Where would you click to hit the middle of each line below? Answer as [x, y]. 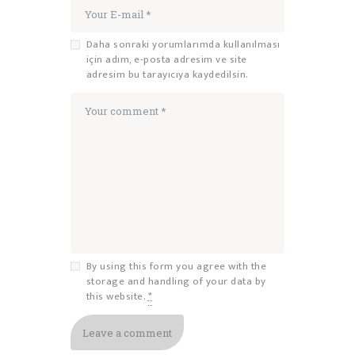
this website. [117, 296]
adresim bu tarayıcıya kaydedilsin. [167, 75]
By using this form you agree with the [176, 266]
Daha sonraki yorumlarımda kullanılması [183, 45]
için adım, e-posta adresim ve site [166, 60]
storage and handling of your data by [176, 281]
